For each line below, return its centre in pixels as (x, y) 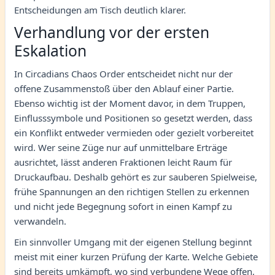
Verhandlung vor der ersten (112, 32)
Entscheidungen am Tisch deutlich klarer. (100, 10)
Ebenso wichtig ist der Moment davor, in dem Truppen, (130, 103)
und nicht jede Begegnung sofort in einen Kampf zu (123, 206)
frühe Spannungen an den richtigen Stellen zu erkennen (132, 192)
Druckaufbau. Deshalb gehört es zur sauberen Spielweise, (136, 177)
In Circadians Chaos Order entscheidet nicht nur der (123, 74)
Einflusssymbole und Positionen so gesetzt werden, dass (133, 118)
